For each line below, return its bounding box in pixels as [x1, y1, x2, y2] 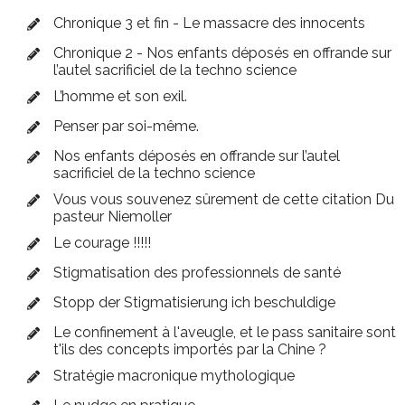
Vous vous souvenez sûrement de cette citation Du [53, 191, 394, 209]
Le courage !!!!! [53, 234, 151, 252]
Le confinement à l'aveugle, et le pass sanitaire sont [53, 324, 396, 342]
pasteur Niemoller [53, 208, 172, 226]
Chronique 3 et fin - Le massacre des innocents [53, 14, 365, 33]
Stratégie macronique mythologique [53, 367, 295, 385]
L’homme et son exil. [53, 88, 187, 106]
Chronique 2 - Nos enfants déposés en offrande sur [53, 44, 391, 62]
